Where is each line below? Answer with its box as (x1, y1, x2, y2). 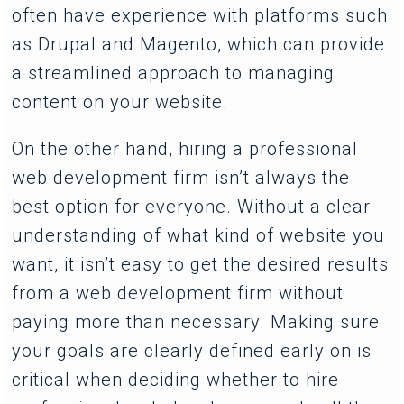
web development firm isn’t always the (12, 166, 351, 188)
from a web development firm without (12, 281, 344, 304)
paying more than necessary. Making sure (12, 310, 381, 333)
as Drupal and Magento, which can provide (12, 32, 386, 55)
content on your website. (12, 90, 229, 113)
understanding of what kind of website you (12, 224, 386, 246)
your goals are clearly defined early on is (12, 339, 372, 362)
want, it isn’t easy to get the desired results (12, 252, 390, 275)
